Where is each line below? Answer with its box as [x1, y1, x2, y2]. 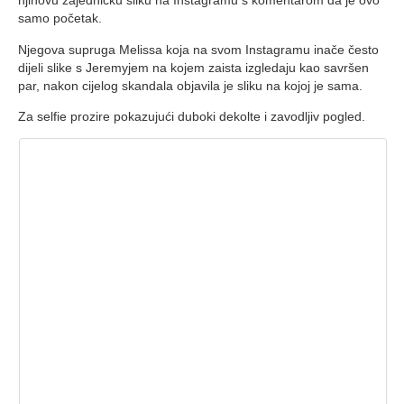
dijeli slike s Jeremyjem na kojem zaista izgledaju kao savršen [18, 60, 369, 75]
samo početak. [18, 11, 102, 26]
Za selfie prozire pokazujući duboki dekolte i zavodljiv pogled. [18, 108, 365, 124]
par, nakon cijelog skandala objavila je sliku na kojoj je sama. [18, 78, 363, 93]
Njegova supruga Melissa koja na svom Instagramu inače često [18, 41, 379, 57]
